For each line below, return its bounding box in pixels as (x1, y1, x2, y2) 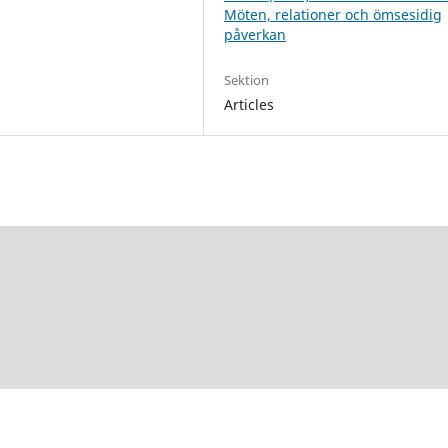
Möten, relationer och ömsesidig (224, 4, 443, 24)
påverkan (224, 24, 287, 44)
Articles (224, 94, 275, 114)
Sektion (224, 70, 270, 89)
